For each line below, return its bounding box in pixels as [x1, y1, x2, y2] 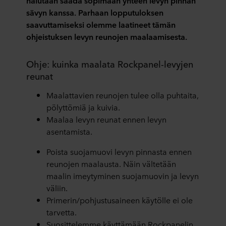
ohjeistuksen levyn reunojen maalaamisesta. [26, 31, 187, 42]
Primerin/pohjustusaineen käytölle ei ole [46, 194, 193, 205]
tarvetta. [46, 206, 77, 217]
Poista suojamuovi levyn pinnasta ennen [46, 146, 192, 157]
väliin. [46, 182, 68, 193]
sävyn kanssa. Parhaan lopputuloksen [26, 7, 163, 18]
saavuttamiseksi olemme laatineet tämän [26, 19, 176, 30]
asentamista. [46, 126, 92, 137]
